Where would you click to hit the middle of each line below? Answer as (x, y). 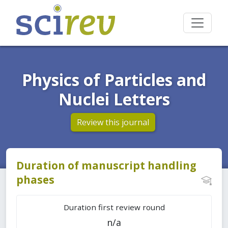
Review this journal (113, 122)
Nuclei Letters (114, 99)
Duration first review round (114, 207)
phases (35, 180)
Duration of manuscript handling (106, 165)
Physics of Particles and (114, 80)
